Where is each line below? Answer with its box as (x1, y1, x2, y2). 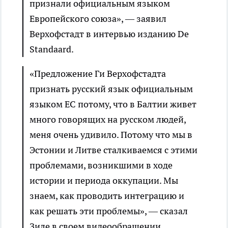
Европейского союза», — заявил (30, 13, 166, 24)
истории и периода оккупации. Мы (30, 175, 178, 186)
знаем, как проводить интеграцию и (30, 190, 184, 202)
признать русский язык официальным (30, 83, 193, 95)
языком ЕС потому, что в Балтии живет (30, 98, 196, 110)
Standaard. (30, 43, 74, 55)
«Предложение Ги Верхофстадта (30, 68, 166, 79)
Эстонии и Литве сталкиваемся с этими (30, 144, 197, 156)
